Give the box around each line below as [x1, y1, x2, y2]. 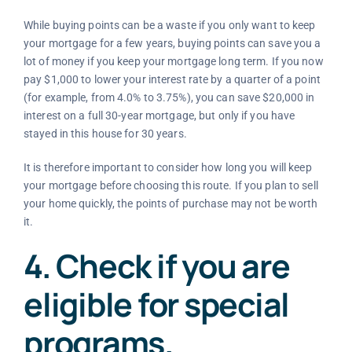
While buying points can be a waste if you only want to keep [23, 18, 316, 31]
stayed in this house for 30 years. [23, 126, 187, 140]
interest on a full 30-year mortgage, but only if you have [23, 108, 295, 122]
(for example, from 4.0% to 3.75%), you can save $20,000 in [23, 90, 315, 104]
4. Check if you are [23, 243, 290, 288]
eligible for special [23, 281, 290, 326]
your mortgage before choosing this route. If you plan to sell [23, 178, 318, 192]
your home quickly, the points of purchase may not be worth [23, 196, 318, 210]
